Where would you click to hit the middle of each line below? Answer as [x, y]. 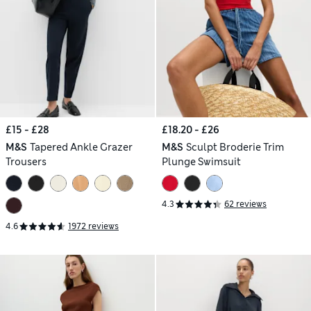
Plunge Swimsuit [201, 161]
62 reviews [245, 204]
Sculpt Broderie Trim [235, 147]
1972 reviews [93, 227]
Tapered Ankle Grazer [81, 147]
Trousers [26, 161]
